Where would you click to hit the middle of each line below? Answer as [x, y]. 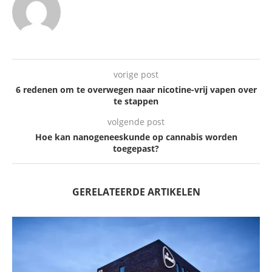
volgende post [136, 122]
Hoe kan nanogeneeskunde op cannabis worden [136, 137]
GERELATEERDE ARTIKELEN [136, 192]
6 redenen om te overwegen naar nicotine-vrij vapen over [136, 90]
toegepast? [136, 149]
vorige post [136, 75]
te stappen [136, 101]
